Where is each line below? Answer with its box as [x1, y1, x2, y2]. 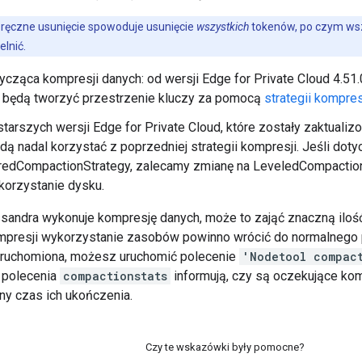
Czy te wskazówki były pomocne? [145, 341, 305, 354]
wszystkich [196, 20, 249, 34]
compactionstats [63, 268, 167, 284]
